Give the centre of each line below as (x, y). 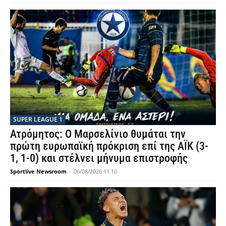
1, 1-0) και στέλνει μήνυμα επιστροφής (99, 158)
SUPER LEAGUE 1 (38, 120)
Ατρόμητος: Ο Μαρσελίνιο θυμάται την (98, 134)
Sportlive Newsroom (38, 172)
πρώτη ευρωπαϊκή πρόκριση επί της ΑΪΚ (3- (109, 146)
